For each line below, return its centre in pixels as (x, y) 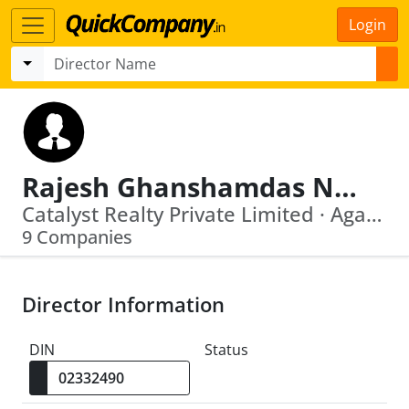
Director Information (123, 304)
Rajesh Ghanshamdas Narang (346, 187)
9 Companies (77, 237)
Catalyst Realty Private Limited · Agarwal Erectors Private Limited (374, 214)
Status (226, 350)
